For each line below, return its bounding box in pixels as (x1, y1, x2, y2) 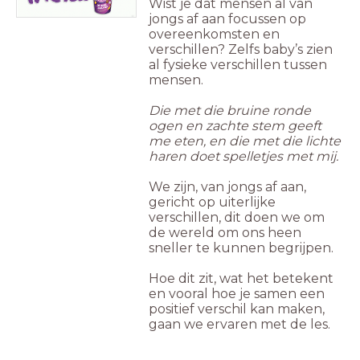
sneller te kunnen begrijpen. (149, 239, 337, 256)
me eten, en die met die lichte (149, 133, 341, 149)
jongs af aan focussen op (149, 10, 306, 27)
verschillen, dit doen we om (149, 209, 325, 225)
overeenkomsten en (149, 26, 280, 42)
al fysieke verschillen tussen (149, 56, 327, 72)
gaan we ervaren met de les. (149, 316, 330, 332)
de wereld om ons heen (149, 224, 301, 240)
